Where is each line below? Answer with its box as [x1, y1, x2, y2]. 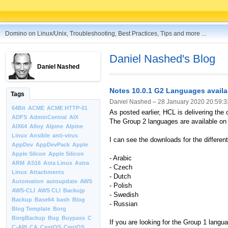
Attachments [30, 169, 64, 175]
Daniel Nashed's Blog [109, 52, 215, 65]
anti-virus [52, 132, 78, 138]
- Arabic [109, 154, 132, 162]
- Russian [109, 199, 137, 208]
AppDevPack [36, 141, 70, 148]
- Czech [109, 163, 132, 171]
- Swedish [109, 190, 138, 198]
